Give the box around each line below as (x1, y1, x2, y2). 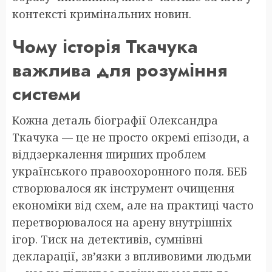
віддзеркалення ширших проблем (12, 146, 206, 161)
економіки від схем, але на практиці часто (12, 197, 254, 212)
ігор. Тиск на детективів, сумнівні (12, 231, 203, 246)
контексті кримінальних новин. (12, 6, 191, 21)
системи (12, 80, 81, 107)
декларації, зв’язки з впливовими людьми (12, 248, 251, 263)
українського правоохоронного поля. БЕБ (12, 163, 247, 178)
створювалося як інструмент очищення (12, 180, 234, 195)
